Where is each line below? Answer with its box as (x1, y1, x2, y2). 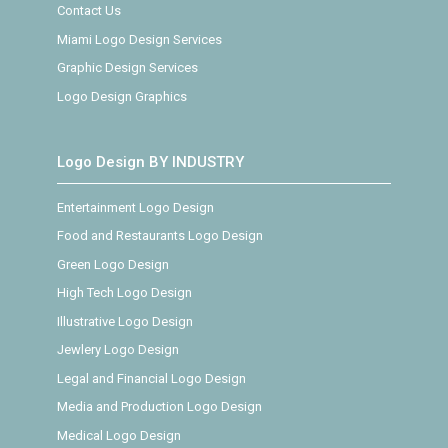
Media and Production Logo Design (56, 399, 262, 414)
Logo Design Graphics (56, 88, 187, 104)
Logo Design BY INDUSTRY (56, 152, 244, 171)
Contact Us (56, 3, 121, 19)
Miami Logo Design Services (56, 31, 222, 47)
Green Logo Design (56, 256, 169, 272)
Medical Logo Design (56, 427, 181, 443)
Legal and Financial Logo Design (56, 370, 246, 386)
